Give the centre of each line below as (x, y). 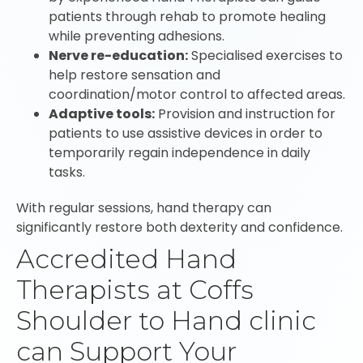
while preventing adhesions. (137, 36)
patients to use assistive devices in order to (186, 133)
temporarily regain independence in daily (179, 153)
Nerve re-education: (118, 56)
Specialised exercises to (265, 56)
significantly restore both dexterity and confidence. (179, 227)
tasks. (67, 172)
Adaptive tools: (102, 114)
